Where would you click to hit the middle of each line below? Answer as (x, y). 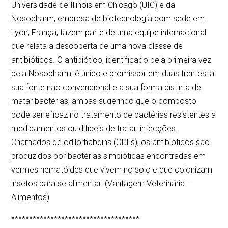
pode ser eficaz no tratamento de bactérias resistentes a (114, 115)
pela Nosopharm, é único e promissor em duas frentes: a (113, 74)
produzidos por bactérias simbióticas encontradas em (109, 156)
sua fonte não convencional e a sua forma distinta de (106, 88)
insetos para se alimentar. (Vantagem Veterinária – (102, 184)
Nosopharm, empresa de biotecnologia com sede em (108, 19)
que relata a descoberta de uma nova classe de (97, 46)
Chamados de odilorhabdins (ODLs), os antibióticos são (111, 142)
